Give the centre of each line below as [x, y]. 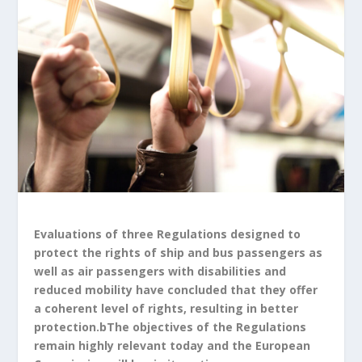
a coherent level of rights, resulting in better [166, 309]
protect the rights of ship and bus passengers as [179, 253]
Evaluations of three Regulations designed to [168, 234]
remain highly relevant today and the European [173, 346]
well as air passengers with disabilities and [160, 271]
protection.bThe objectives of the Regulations [170, 327]
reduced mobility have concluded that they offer [176, 290]
